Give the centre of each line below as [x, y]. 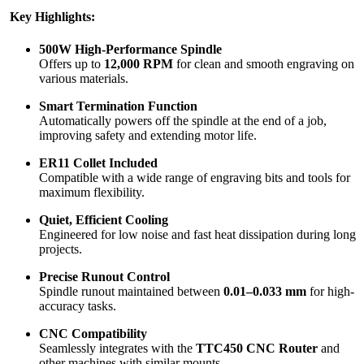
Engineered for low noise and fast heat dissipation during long [197, 234]
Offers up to [71, 63]
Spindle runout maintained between [131, 291]
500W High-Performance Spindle [130, 49]
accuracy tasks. [78, 305]
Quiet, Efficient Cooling [104, 219]
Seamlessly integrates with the [117, 348]
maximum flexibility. [92, 192]
